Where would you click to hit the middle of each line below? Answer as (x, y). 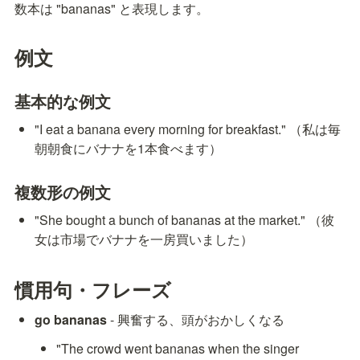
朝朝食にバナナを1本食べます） (129, 148)
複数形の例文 (63, 191)
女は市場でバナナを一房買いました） (144, 239)
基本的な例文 (63, 100)
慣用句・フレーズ (93, 290)
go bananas (71, 320)
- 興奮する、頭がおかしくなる (196, 320)
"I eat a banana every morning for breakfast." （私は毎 (188, 129)
